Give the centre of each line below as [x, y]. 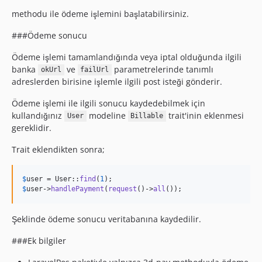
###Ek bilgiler [39, 240]
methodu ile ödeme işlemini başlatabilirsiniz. [100, 13]
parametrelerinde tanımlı [163, 69]
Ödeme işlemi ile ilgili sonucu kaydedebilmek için [108, 103]
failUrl [95, 70]
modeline [107, 115]
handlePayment [77, 189]
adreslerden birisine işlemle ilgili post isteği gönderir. [117, 81]
